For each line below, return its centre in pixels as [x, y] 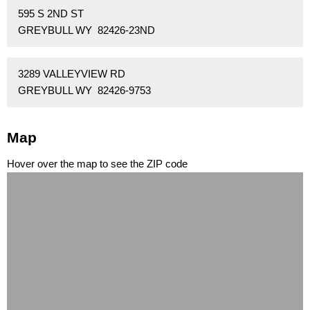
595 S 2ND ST [51, 14]
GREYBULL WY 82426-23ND [86, 30]
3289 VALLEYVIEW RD [72, 74]
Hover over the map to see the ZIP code [97, 164]
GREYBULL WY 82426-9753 [84, 91]
